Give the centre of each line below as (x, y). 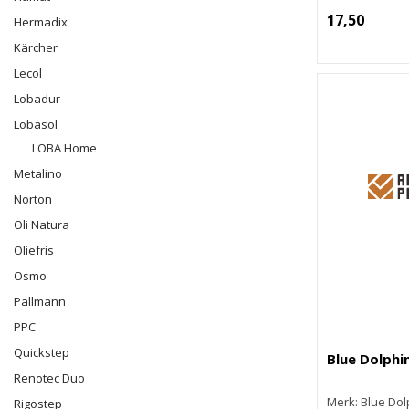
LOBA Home (64, 148)
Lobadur (37, 99)
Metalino (38, 173)
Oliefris (34, 250)
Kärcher (36, 47)
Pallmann (40, 301)
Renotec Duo (49, 378)
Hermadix (41, 22)
